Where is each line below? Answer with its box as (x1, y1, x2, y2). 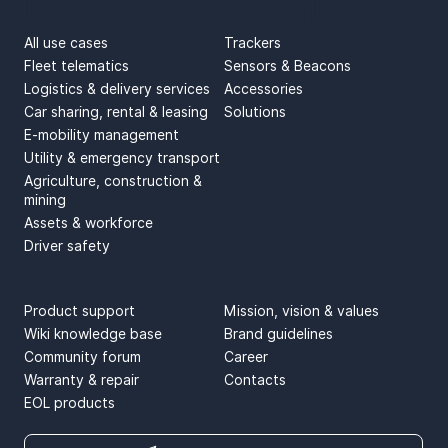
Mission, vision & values (223, 302, 379, 319)
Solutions (223, 103, 286, 120)
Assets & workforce (23, 214, 153, 231)
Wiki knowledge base (23, 325, 162, 342)
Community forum (23, 348, 141, 365)
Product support (23, 302, 135, 319)
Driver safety (23, 237, 110, 254)
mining (23, 191, 66, 208)
